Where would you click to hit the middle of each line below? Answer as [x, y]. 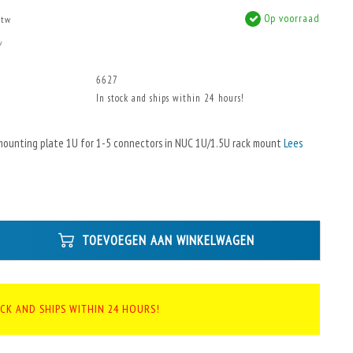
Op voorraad [290, 18]
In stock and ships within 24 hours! [171, 98]
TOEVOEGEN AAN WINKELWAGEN [166, 240]
